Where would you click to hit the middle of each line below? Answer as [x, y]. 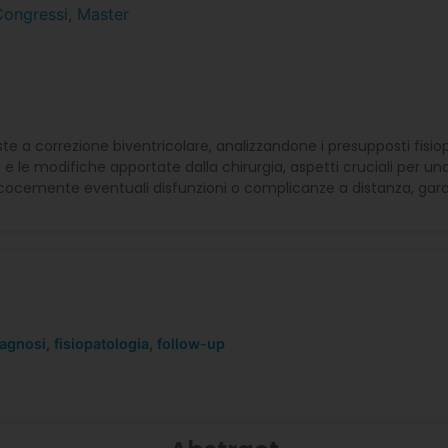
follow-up [190, 344]
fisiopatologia [101, 344]
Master [102, 14]
